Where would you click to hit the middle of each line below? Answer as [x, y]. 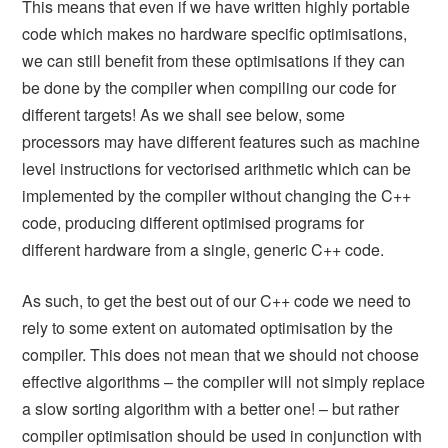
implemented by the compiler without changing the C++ [217, 195]
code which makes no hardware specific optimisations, [215, 33]
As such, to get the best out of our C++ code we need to [217, 300]
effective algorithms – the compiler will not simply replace [224, 381]
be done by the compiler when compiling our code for [209, 87]
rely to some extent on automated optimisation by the [208, 327]
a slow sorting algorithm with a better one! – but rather [211, 408]
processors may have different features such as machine [221, 141]
